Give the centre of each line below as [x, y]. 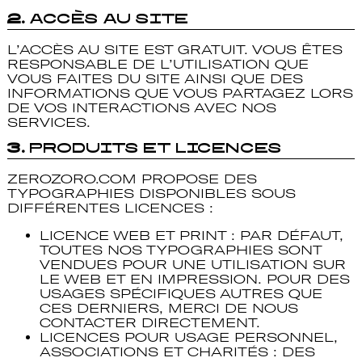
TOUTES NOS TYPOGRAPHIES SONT [180, 250]
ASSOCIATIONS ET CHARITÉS [154, 352]
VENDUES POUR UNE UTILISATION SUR [192, 265]
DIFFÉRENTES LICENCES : [110, 208]
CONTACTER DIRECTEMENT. [149, 323]
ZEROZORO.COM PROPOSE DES [132, 179]
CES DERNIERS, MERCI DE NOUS [168, 308]
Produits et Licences [156, 149]
